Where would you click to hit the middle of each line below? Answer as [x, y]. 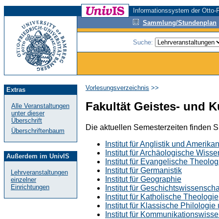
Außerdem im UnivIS [38, 156]
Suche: [144, 42]
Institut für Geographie [143, 179]
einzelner [23, 180]
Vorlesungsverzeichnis [117, 88]
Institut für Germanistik [143, 170]
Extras [16, 90]
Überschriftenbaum [38, 131]
